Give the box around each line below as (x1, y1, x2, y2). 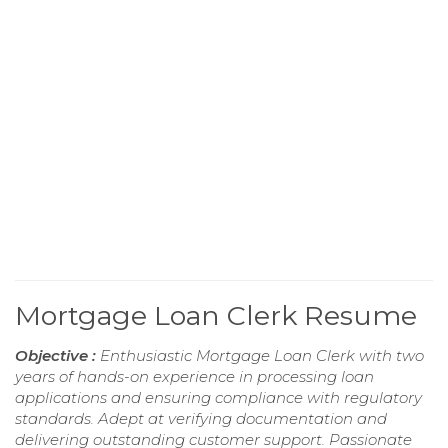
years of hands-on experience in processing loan (15, 366, 374, 386)
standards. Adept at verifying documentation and (15, 408, 387, 428)
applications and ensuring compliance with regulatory (15, 387, 422, 407)
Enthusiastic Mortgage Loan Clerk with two (100, 345, 424, 365)
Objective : (15, 345, 100, 365)
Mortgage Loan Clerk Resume (15, 298, 417, 332)
